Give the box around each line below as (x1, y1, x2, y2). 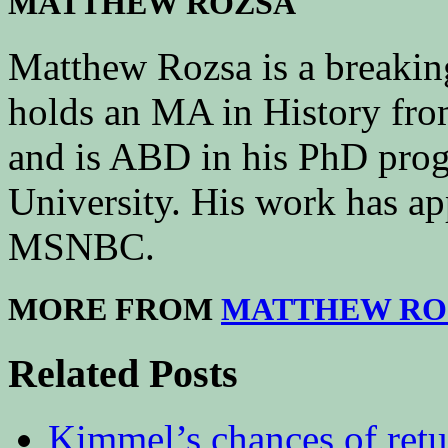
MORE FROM (8, 291, 221, 328)
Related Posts (8, 351, 238, 397)
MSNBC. (8, 225, 155, 269)
